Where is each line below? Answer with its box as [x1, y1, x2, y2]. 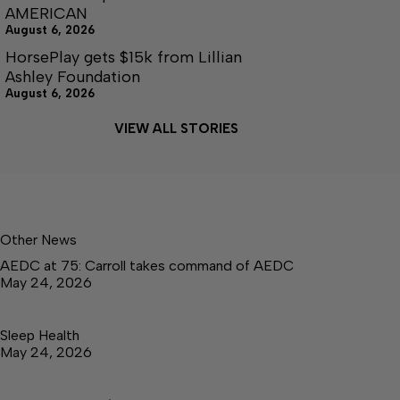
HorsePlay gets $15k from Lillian [5, 47, 242, 67]
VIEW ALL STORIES [113, 121, 238, 137]
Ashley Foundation [5, 67, 140, 87]
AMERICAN [5, 4, 87, 23]
